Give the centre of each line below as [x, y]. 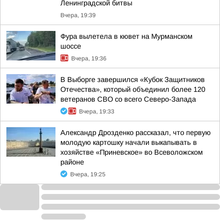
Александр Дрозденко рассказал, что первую [136, 133]
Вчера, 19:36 [89, 58]
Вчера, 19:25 [88, 174]
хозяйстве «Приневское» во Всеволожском [132, 152]
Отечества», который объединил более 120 [133, 89]
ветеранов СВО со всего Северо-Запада [128, 99]
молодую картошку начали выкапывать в [129, 142]
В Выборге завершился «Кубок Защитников [133, 80]
